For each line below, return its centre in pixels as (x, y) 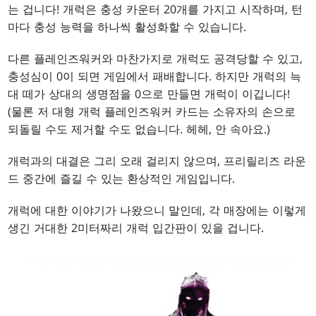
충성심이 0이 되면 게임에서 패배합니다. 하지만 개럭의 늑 (155, 76)
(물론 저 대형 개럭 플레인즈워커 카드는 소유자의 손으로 (152, 111)
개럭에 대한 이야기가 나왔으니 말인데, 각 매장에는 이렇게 (157, 210)
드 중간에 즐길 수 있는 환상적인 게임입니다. (122, 178)
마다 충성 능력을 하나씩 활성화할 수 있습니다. (127, 26)
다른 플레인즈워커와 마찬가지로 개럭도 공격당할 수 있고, (156, 58)
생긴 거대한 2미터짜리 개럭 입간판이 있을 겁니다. (136, 227)
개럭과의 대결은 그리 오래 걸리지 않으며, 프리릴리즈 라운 (157, 160)
